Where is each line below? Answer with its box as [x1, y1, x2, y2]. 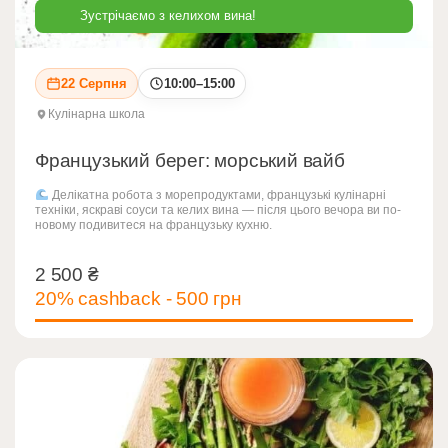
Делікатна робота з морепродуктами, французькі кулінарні [48, 187, 386, 202]
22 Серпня [61, 75, 127, 91]
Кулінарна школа [48, 106, 145, 121]
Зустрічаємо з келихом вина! [80, 7, 256, 23]
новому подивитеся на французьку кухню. [35, 217, 272, 232]
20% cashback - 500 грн [35, 287, 242, 309]
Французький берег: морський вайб [35, 149, 345, 171]
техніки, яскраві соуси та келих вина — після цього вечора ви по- [35, 202, 401, 217]
